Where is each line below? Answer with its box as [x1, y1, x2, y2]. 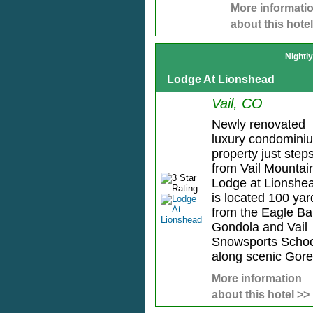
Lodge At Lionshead [167, 73, 275, 86]
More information [211, 272, 302, 285]
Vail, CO [211, 96, 263, 112]
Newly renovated [211, 117, 305, 132]
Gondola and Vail [211, 220, 307, 235]
